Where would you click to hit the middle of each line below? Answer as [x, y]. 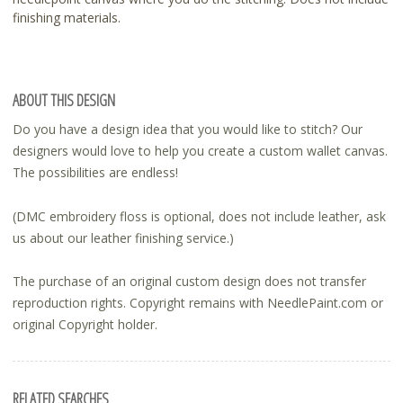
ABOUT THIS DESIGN [64, 99]
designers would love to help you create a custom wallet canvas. [200, 151]
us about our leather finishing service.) [123, 237]
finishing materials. [67, 17]
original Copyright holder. [85, 325]
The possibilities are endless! [97, 173]
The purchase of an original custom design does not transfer [189, 282]
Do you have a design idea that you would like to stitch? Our [188, 130]
